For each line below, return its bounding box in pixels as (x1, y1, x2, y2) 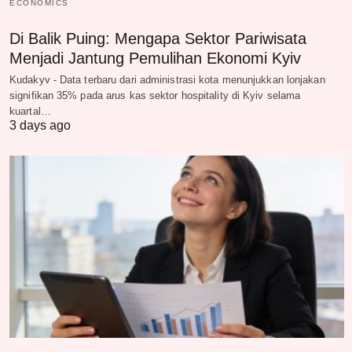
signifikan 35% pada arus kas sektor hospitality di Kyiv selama (9, 90, 301, 102)
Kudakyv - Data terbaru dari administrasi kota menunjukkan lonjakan (9, 74, 325, 86)
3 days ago (9, 119, 71, 133)
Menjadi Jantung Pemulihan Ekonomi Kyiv (9, 49, 301, 68)
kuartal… (9, 105, 51, 118)
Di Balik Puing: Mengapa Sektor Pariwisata (9, 30, 306, 48)
